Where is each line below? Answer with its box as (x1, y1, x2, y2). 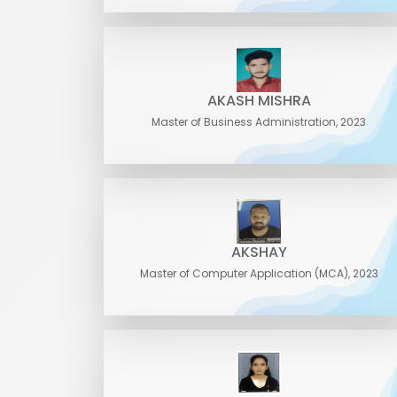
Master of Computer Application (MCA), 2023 (139, 266, 378, 281)
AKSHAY (230, 242, 287, 262)
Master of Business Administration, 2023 (152, 114, 366, 129)
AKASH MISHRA (206, 90, 311, 111)
